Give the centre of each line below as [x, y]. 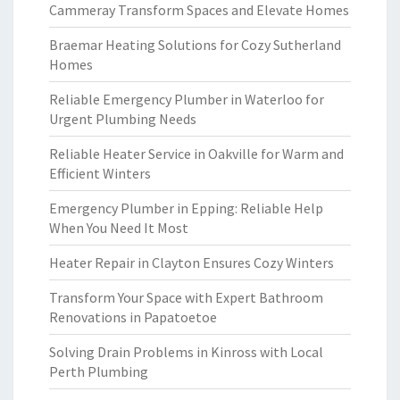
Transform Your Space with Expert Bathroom [186, 297]
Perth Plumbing [99, 371]
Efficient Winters [100, 173]
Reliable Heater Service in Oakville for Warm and [196, 154]
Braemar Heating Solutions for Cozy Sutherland [195, 45]
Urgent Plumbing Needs [123, 119]
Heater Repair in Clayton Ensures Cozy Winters [192, 262]
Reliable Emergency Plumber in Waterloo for [187, 99]
